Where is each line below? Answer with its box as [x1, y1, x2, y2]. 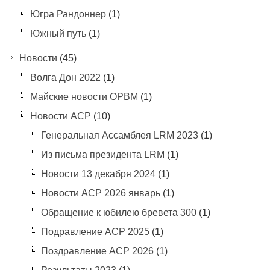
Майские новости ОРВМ [30, 91, 138, 102]
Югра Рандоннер [30, 8, 106, 19]
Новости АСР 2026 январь [40, 187, 160, 198]
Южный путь [30, 28, 86, 39]
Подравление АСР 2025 [40, 226, 149, 237]
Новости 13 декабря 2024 [40, 168, 155, 179]
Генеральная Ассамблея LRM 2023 [40, 130, 198, 140]
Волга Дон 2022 [30, 72, 101, 83]
